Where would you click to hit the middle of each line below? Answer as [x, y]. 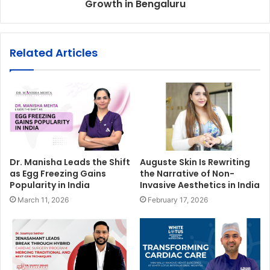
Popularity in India [50, 185]
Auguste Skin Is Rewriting [195, 162]
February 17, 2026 [178, 199]
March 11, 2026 [43, 199]
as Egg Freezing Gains [58, 173]
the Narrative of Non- [187, 173]
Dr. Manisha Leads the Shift [70, 162]
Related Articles [54, 52]
